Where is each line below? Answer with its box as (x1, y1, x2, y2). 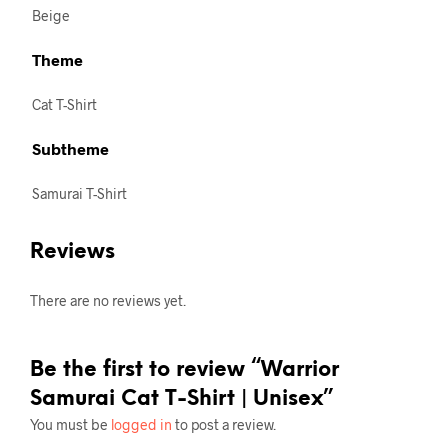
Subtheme (32, 138, 109, 158)
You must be (30, 415, 111, 433)
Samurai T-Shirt (32, 184, 127, 202)
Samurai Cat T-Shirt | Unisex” (30, 387, 333, 410)
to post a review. (172, 415, 276, 433)
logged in (111, 415, 172, 433)
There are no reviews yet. (30, 291, 186, 309)
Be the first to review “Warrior (30, 358, 339, 381)
